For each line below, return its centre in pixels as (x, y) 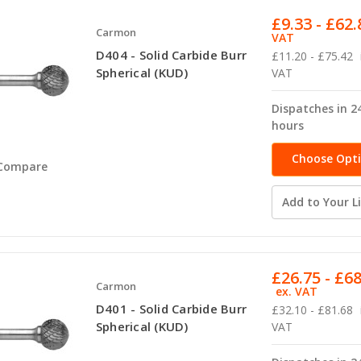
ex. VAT (297, 291)
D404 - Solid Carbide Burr (171, 54)
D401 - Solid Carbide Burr (171, 308)
